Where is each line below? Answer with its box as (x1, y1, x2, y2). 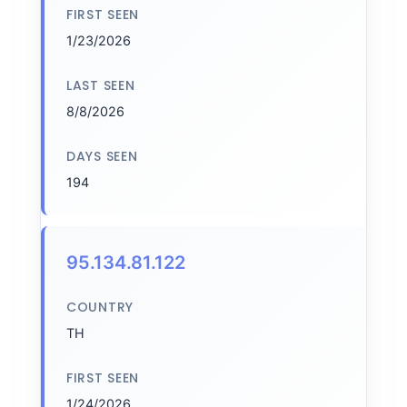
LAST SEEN (66, 76, 135, 94)
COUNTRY (66, 298, 134, 316)
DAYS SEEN (66, 147, 138, 165)
